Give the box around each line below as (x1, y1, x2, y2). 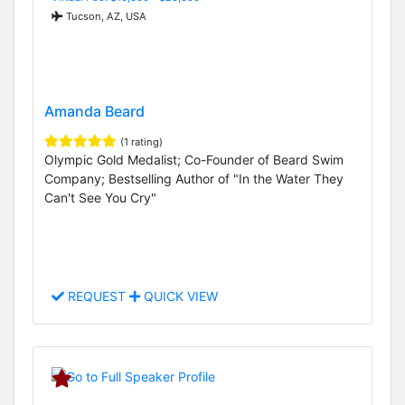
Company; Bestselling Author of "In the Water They (44, 171, 344, 187)
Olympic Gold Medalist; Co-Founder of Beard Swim (44, 152, 344, 168)
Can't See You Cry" (44, 190, 156, 206)
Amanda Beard (44, 102, 145, 121)
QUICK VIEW (140, 288, 218, 305)
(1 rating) (120, 136, 163, 149)
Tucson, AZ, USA (63, 9, 146, 23)
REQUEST (64, 288, 129, 305)
